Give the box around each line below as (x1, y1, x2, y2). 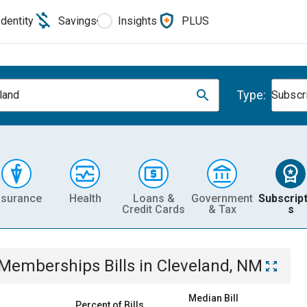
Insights (118, 14, 157, 27)
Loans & (132, 191, 175, 205)
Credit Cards (122, 202, 185, 216)
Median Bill (188, 293, 238, 304)
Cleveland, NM (157, 256, 262, 275)
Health (69, 191, 101, 205)
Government (191, 191, 253, 205)
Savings (58, 14, 97, 27)
